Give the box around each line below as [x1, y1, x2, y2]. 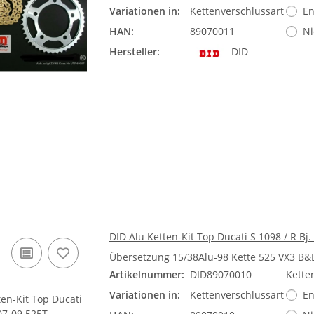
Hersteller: [109, 45, 160, 58]
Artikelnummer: [109, 268, 184, 281]
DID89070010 [190, 268, 252, 281]
